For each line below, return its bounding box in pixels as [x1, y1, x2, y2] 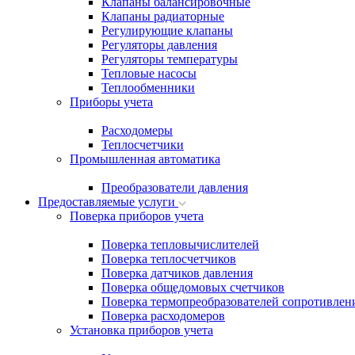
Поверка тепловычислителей [101, 238, 259, 251]
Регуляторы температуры [101, 52, 238, 66]
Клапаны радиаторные [101, 10, 224, 23]
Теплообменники [101, 81, 195, 94]
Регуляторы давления [101, 38, 217, 52]
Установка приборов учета [70, 323, 213, 337]
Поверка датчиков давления [101, 266, 253, 280]
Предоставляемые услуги [38, 195, 178, 208]
